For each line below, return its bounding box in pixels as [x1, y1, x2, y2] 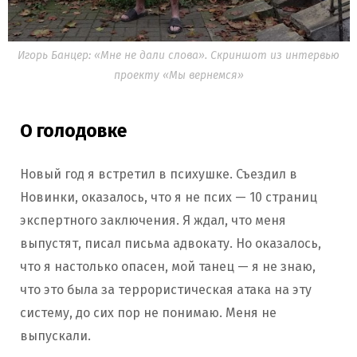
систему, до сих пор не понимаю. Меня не [20, 305, 277, 321]
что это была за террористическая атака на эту [20, 282, 312, 298]
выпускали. [20, 328, 94, 344]
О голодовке [20, 120, 127, 143]
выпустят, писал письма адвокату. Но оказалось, [20, 236, 321, 252]
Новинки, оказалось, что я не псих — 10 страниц [20, 190, 317, 206]
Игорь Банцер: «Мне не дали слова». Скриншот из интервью [18, 49, 339, 63]
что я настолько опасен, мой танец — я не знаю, [20, 259, 316, 275]
